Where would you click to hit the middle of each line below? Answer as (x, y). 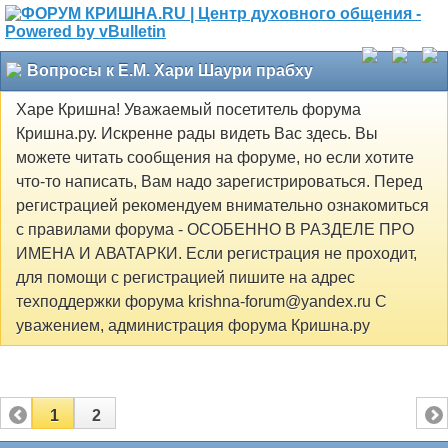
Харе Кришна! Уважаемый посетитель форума (188, 110)
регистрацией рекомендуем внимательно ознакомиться (222, 206)
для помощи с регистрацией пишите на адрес (185, 278)
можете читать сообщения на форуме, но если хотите (215, 158)
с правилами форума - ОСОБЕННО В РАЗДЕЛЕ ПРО (215, 230)
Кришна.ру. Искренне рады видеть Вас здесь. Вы (197, 134)
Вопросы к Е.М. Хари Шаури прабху (170, 70)
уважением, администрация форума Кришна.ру (193, 326)
